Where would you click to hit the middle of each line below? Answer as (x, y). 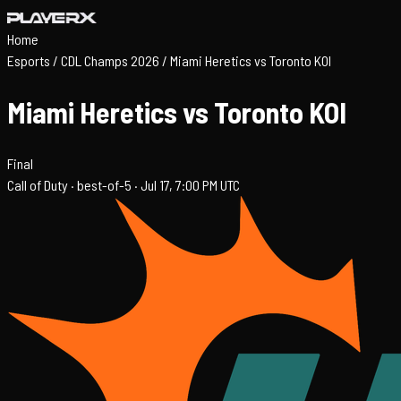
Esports (29, 60)
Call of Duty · (42, 184)
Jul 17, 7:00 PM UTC (190, 184)
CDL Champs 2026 (110, 60)
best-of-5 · (109, 184)
